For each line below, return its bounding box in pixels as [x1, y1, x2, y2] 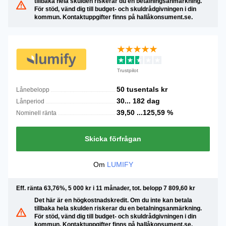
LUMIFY [106, 160, 133, 168]
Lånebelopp [16, 86, 49, 93]
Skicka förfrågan [85, 135, 141, 143]
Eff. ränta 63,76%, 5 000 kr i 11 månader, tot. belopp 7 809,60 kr [16, 185, 195, 192]
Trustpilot [117, 67, 138, 73]
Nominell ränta [16, 109, 56, 117]
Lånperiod [16, 98, 44, 105]
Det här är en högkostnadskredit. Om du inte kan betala [34, 197, 192, 204]
